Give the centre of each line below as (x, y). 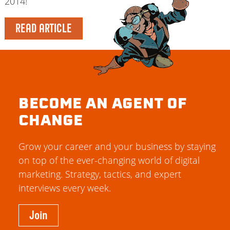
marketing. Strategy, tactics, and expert (100, 174)
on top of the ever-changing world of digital (109, 160)
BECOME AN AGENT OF (103, 105)
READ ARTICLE (43, 28)
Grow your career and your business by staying (117, 147)
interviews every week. (65, 188)
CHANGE (51, 122)
